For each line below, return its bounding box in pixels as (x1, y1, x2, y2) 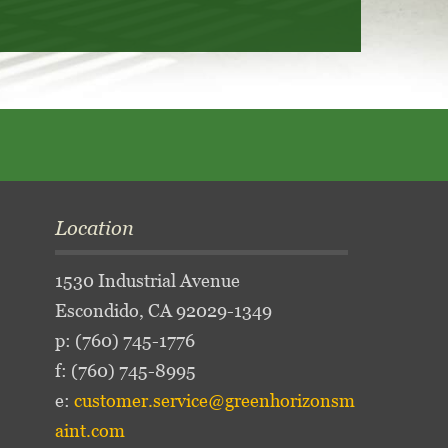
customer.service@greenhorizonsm (73, 390, 355, 411)
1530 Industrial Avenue (54, 270, 240, 291)
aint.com (54, 420, 125, 441)
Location (54, 217, 134, 239)
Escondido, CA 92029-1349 (54, 300, 272, 321)
